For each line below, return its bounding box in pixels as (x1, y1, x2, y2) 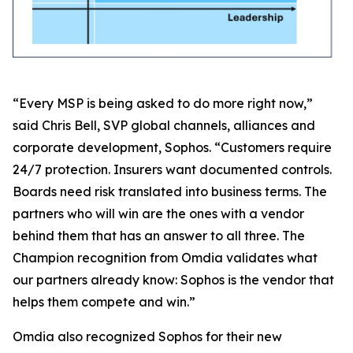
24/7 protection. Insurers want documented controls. (13, 161, 332, 177)
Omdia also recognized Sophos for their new (13, 328, 282, 344)
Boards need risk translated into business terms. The (13, 183, 327, 199)
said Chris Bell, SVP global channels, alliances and (13, 117, 315, 133)
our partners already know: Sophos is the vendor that (13, 271, 334, 288)
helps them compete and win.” (13, 293, 195, 310)
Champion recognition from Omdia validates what (13, 249, 318, 266)
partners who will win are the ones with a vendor (13, 205, 304, 221)
